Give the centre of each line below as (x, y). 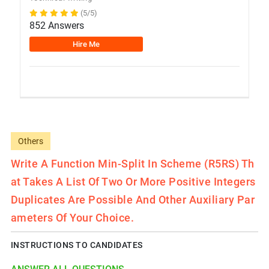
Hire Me (86, 44)
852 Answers (56, 25)
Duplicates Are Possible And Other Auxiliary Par (133, 199)
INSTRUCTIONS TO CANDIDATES (77, 245)
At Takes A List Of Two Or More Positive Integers (133, 181)
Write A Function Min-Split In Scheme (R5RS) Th (132, 163)
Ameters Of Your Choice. (72, 217)
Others (30, 141)
